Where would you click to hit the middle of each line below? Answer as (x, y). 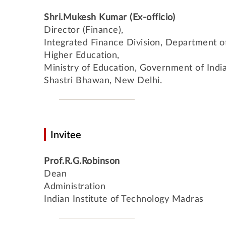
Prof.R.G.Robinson (82, 161)
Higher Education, (82, 55)
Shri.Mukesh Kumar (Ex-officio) (109, 18)
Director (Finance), (84, 30)
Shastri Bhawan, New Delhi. (103, 81)
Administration (75, 187)
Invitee (66, 135)
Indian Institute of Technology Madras (124, 199)
